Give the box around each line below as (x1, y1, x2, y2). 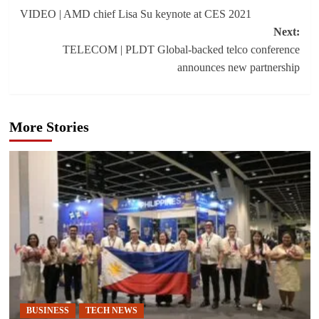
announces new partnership (177, 61, 300, 74)
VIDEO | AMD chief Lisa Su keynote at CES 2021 (19, 8, 251, 21)
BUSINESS (26, 305, 69, 316)
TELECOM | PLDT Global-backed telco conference (62, 43, 300, 56)
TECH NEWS (85, 305, 137, 316)
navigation (19, 10, 115, 34)
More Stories (9, 119, 89, 135)
